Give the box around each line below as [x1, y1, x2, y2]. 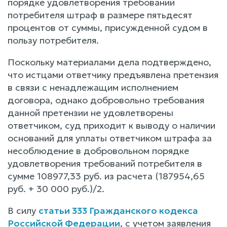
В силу [8, 204, 39, 216]
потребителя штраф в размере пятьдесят [8, 9, 193, 21]
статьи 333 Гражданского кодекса [39, 204, 198, 216]
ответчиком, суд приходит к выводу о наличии [8, 119, 215, 131]
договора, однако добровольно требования [8, 94, 204, 106]
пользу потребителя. [8, 34, 99, 46]
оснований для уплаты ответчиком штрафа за [8, 132, 212, 144]
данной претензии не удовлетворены [8, 106, 173, 119]
